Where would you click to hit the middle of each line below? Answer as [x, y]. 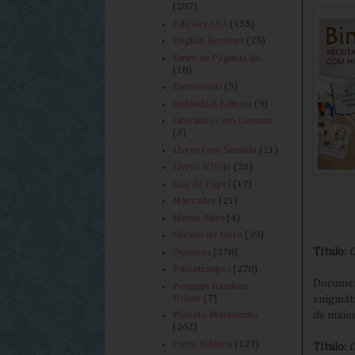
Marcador [195, 201]
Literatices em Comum [223, 121]
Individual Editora [213, 104]
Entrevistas [198, 87]
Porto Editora [203, 344]
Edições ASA [200, 24]
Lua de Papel [202, 184]
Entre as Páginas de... [220, 58]
